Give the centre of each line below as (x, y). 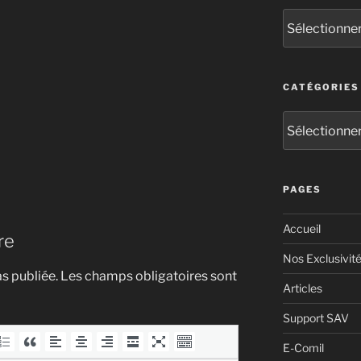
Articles (302, 288)
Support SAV (315, 318)
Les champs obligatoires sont (149, 276)
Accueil (301, 229)
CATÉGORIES (321, 87)
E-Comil (303, 348)
